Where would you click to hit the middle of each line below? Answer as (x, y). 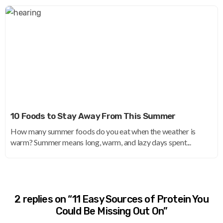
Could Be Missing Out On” (111, 211)
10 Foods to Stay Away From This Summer (93, 116)
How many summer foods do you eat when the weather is (103, 131)
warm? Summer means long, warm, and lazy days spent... (101, 142)
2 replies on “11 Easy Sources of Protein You (111, 199)
